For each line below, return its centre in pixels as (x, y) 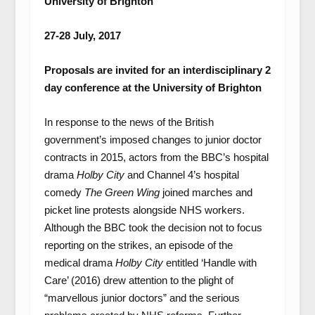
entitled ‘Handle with (210, 263)
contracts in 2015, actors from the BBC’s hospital (156, 157)
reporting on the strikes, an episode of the (138, 245)
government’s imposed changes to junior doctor (153, 140)
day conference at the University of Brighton (153, 88)
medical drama (79, 263)
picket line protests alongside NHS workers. (144, 210)
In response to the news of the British (129, 122)
